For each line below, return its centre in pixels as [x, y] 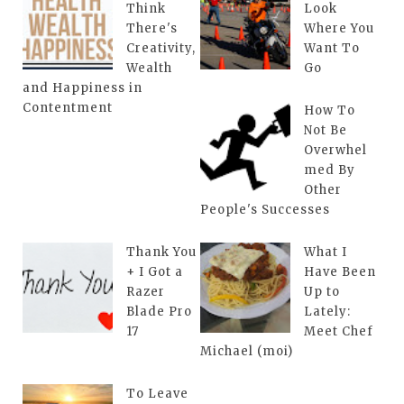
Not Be [326, 130]
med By [330, 170]
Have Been [340, 272]
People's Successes [265, 210]
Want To [332, 48]
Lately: [327, 312]
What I [326, 252]
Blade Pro [159, 312]
